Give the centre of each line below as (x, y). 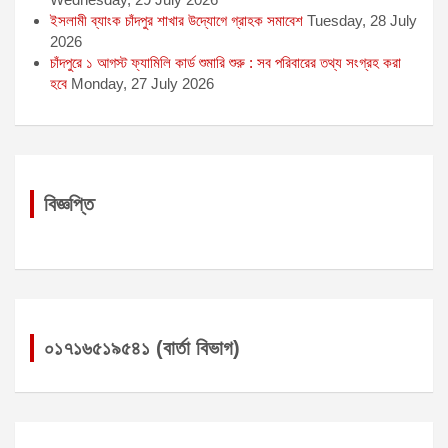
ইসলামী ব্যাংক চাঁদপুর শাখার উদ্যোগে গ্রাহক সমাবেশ (176, 20)
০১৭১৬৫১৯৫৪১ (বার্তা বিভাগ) (142, 347)
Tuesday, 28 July (362, 20)
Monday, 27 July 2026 (142, 83)
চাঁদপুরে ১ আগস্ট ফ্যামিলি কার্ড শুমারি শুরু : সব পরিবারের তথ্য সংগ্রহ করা (225, 62)
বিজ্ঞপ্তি (69, 203)
